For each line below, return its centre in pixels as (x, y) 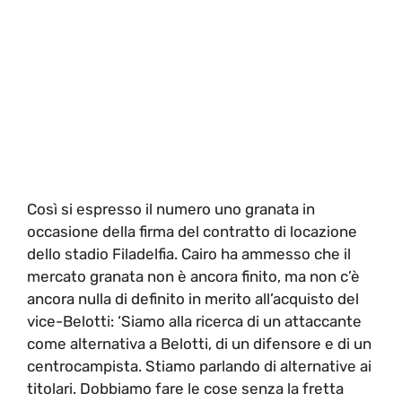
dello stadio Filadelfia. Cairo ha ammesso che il (189, 254)
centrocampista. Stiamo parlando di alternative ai (199, 366)
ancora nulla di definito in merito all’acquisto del (193, 299)
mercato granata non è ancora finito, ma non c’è (193, 276)
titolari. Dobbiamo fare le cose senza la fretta (185, 389)
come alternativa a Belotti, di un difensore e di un (199, 344)
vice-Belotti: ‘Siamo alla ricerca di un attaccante (194, 321)
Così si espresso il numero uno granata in (171, 209)
